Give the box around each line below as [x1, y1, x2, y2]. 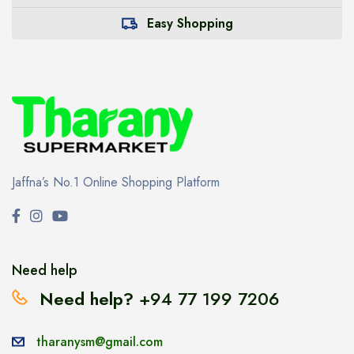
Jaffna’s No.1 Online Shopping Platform [12, 172, 220, 191]
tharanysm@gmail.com [36, 332, 163, 351]
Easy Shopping [146, 14, 233, 32]
